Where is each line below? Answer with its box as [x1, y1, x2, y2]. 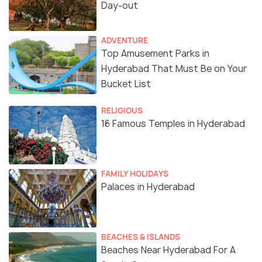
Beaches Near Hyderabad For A [101, 244, 236, 257]
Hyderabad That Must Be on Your [101, 63, 247, 75]
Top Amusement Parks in [101, 47, 209, 60]
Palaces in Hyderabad [101, 181, 195, 194]
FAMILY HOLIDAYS [101, 168, 168, 180]
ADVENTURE [101, 35, 148, 46]
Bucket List [101, 78, 151, 91]
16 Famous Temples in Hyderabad [101, 118, 245, 130]
